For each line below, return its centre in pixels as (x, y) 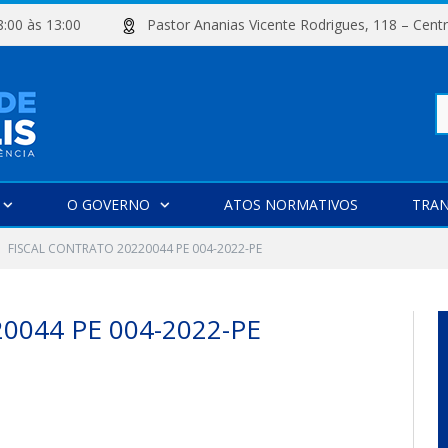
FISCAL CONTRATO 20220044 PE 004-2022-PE (135, 248)
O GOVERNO (108, 204)
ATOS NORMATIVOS (291, 204)
